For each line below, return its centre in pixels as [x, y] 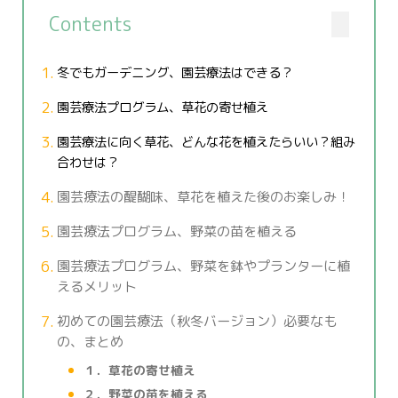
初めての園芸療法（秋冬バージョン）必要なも [196, 321]
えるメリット [96, 287]
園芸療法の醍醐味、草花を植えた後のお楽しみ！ [203, 197]
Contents [90, 24]
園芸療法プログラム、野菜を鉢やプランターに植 [203, 266]
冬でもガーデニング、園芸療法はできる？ [175, 72]
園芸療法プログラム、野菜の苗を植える [176, 231]
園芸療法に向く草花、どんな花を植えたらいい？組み [206, 142]
